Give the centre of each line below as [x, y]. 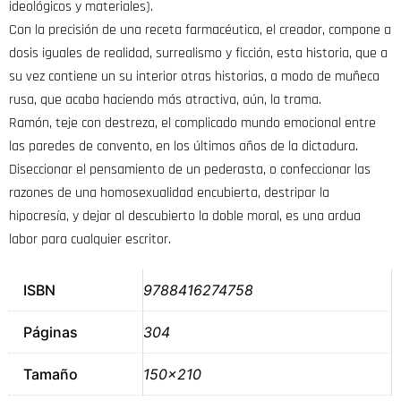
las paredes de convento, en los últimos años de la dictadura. [183, 146]
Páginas [51, 332]
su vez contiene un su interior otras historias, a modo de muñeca [194, 76]
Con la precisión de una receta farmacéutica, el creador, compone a [200, 30]
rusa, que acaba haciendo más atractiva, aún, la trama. [165, 99]
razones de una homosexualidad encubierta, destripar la [169, 192]
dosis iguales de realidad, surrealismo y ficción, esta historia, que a [198, 53]
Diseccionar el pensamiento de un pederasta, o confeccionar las [190, 169]
